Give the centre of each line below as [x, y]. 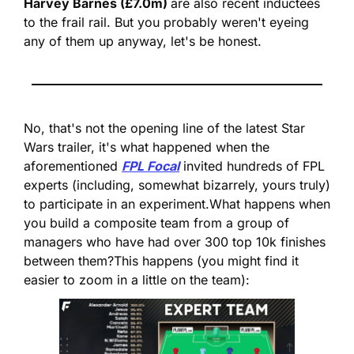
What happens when [270, 203]
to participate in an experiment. [117, 203]
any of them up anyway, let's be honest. [143, 41]
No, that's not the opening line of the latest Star [164, 128]
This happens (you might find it [206, 260]
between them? [69, 260]
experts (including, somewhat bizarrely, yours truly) [177, 185]
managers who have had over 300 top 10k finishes [175, 241]
